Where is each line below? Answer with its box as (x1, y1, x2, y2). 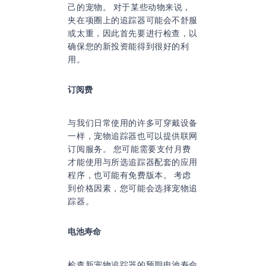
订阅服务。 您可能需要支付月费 (68, 144, 191, 154)
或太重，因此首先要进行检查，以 (68, 28, 198, 38)
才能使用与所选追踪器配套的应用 (68, 157, 198, 167)
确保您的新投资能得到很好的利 (68, 41, 189, 51)
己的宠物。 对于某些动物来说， (68, 2, 191, 12)
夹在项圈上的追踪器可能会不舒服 (68, 15, 198, 25)
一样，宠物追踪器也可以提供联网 (68, 131, 198, 141)
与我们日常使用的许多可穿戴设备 (68, 118, 198, 128)
